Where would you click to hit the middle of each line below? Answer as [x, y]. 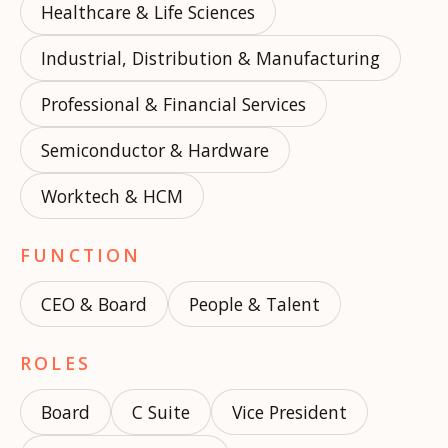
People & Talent [254, 304]
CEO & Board [94, 304]
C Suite [161, 412]
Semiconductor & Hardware [155, 150]
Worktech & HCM [112, 196]
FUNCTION [81, 255]
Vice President [289, 412]
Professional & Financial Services [173, 104]
